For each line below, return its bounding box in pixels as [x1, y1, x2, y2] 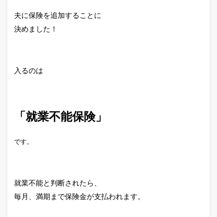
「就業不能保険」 [14, 110, 107, 123]
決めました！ [14, 25, 58, 33]
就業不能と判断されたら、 [14, 179, 101, 187]
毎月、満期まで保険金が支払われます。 [14, 192, 145, 201]
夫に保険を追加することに [14, 11, 101, 19]
